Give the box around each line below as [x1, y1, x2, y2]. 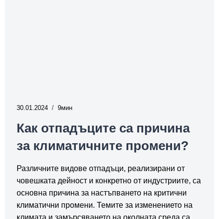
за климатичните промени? [17, 138, 192, 153]
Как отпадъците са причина [17, 120, 190, 135]
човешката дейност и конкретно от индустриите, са [17, 176, 201, 185]
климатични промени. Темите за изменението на [17, 200, 193, 209]
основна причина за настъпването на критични [17, 188, 187, 197]
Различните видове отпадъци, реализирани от [17, 164, 185, 173]
